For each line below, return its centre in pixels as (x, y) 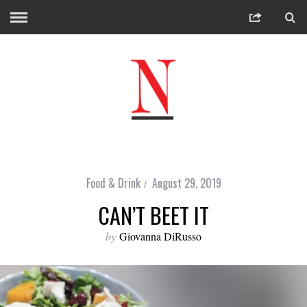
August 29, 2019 (186, 183)
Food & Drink (113, 183)
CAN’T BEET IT (153, 215)
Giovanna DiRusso (160, 236)
